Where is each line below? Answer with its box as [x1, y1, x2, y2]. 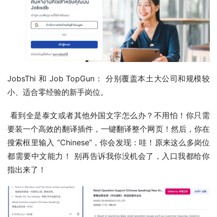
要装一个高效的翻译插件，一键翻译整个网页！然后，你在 [7, 124, 210, 134]
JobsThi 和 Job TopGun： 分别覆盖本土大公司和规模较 [7, 74, 210, 84]
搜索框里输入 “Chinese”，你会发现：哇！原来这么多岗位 [7, 138, 210, 148]
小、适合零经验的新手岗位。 [7, 87, 108, 97]
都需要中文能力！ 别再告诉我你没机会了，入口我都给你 [7, 151, 210, 161]
